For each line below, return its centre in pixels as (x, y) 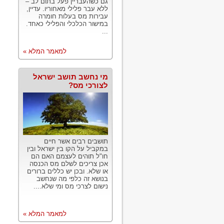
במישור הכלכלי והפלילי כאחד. (67, 24)
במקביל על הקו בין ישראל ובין (67, 149)
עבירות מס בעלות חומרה (73, 16)
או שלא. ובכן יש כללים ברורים (67, 171)
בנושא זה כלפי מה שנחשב (72, 179)
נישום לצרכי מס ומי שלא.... (71, 186)
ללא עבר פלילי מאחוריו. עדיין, (67, 9)
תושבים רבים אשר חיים (76, 141)
